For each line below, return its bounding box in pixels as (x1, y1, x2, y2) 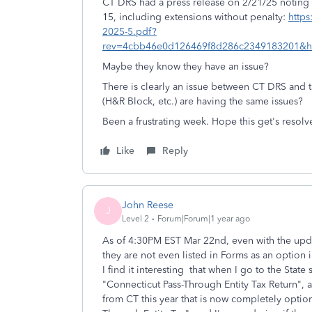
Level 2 (122, 213, 149, 224)
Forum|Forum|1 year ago (157, 213, 250, 224)
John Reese (122, 198, 173, 211)
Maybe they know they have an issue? (102, 61, 269, 72)
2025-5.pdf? (102, 26, 157, 38)
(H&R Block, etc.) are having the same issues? (102, 95, 303, 107)
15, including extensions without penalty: (102, 11, 288, 23)
